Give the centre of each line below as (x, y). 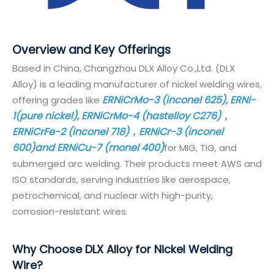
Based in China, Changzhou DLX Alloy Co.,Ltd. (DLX (124, 68)
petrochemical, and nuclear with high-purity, (113, 195)
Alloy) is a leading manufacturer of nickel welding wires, (137, 84)
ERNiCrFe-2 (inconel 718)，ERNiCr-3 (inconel (118, 131)
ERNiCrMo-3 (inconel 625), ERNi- (179, 100)
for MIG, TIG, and (200, 147)
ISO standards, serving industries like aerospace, (121, 179)
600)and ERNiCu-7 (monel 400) (88, 147)
